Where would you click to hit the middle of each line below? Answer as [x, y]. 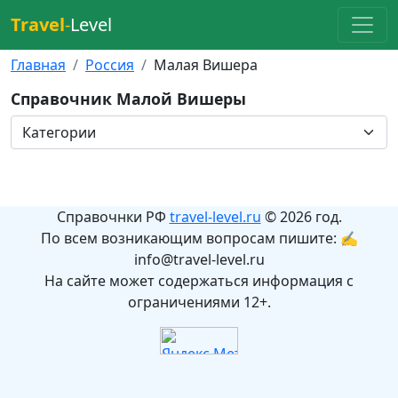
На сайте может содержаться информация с [199, 281]
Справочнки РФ [113, 217]
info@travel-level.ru [199, 259]
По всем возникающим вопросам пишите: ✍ [199, 238]
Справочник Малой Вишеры [128, 99]
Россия [110, 65]
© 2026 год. [301, 217]
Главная [38, 65]
